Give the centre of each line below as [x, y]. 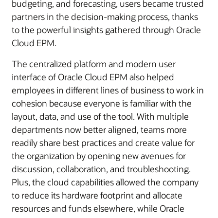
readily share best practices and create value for [103, 143]
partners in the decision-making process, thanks [105, 17]
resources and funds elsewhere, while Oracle [98, 208]
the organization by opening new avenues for [99, 156]
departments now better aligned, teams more [99, 129]
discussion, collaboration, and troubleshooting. [101, 169]
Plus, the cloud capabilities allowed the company [105, 182]
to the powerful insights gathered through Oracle [106, 30]
